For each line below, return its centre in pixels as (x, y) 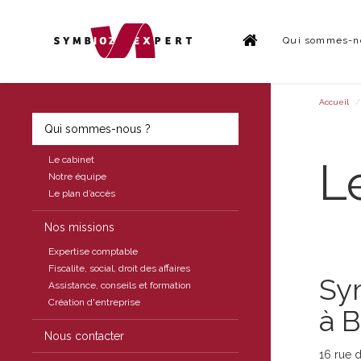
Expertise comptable (93, 251)
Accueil (334, 102)
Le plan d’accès (82, 193)
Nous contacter (84, 336)
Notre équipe (77, 176)
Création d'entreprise (94, 302)
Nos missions (79, 227)
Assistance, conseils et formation (120, 285)
